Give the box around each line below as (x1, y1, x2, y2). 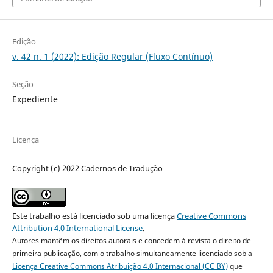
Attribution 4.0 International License (12, 222, 143, 233)
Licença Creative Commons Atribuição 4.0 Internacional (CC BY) (12, 260, 228, 271)
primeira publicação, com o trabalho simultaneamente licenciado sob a (12, 247, 252, 258)
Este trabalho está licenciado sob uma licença (12, 210, 177, 221)
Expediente (12, 93, 58, 105)
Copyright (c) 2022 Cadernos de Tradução (12, 162, 163, 174)
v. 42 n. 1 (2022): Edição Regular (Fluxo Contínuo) (12, 50, 213, 62)
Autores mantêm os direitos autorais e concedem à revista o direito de (12, 235, 251, 246)
